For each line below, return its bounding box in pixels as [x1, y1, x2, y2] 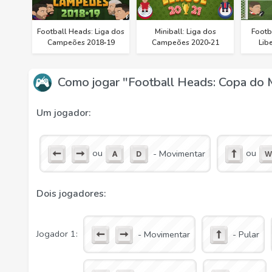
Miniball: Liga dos [154, 27, 216, 36]
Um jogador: [36, 106, 90, 120]
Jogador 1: [36, 228, 78, 240]
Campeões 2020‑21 [151, 38, 219, 47]
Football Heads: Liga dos [37, 27, 124, 36]
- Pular [233, 228, 259, 241]
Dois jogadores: [36, 187, 106, 201]
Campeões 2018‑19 [47, 38, 115, 47]
